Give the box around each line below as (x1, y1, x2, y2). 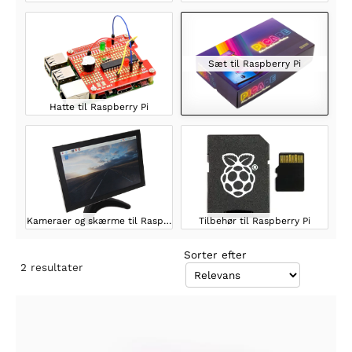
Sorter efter (184, 248, 247, 262)
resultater (31, 260, 83, 273)
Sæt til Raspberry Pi (208, 58, 301, 70)
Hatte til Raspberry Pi (49, 101, 148, 113)
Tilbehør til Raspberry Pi (199, 214, 310, 226)
